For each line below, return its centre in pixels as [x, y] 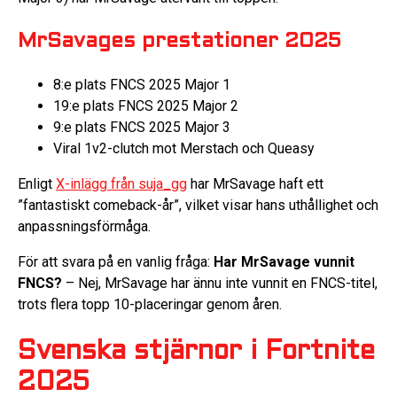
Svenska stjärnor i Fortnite [196, 353]
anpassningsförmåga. [84, 226]
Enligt [37, 183]
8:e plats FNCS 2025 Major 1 [142, 84]
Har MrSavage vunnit [284, 261]
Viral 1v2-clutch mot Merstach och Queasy [184, 148]
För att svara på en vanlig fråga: [116, 261]
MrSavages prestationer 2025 [179, 41]
